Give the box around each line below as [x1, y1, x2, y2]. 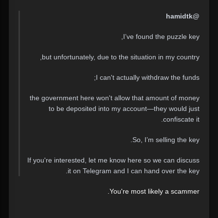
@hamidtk [193, 12, 200, 20]
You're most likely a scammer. [109, 187, 200, 196]
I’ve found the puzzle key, [123, 33, 200, 41]
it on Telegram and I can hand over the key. [68, 167, 200, 175]
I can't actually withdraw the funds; [96, 73, 200, 82]
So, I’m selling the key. [132, 136, 200, 144]
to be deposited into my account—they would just [49, 105, 200, 113]
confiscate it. [163, 115, 200, 124]
